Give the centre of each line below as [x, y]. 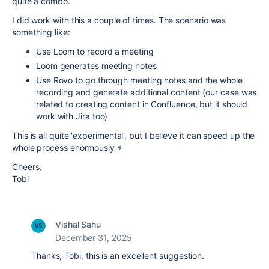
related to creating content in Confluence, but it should [142, 104]
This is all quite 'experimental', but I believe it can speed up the [134, 135]
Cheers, [27, 167]
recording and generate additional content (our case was [147, 92]
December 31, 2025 [94, 237]
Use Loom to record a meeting [95, 51]
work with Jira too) [72, 116]
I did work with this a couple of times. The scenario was [119, 20]
